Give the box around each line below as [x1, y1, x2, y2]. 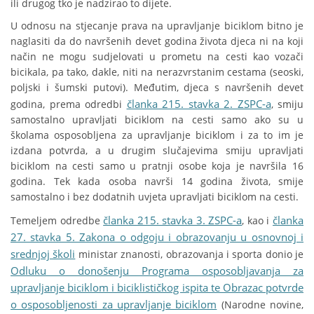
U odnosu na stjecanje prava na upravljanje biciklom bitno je [11, 19, 303, 33]
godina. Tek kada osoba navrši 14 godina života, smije [11, 175, 303, 189]
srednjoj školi [11, 247, 76, 261]
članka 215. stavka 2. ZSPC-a [126, 97, 271, 111]
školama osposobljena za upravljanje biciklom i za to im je [11, 128, 303, 142]
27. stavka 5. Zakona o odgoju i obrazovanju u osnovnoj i [11, 230, 303, 245]
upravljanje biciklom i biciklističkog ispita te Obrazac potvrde [11, 280, 303, 295]
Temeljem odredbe [11, 214, 104, 228]
